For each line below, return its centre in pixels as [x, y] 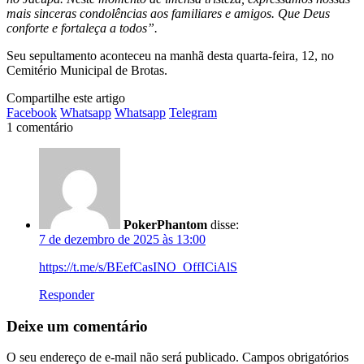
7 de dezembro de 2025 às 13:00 [122, 239]
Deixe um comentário [77, 326]
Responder [67, 294]
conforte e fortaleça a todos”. [82, 28]
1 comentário [40, 127]
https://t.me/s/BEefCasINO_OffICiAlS [138, 266]
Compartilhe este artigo [66, 97]
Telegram [193, 112]
